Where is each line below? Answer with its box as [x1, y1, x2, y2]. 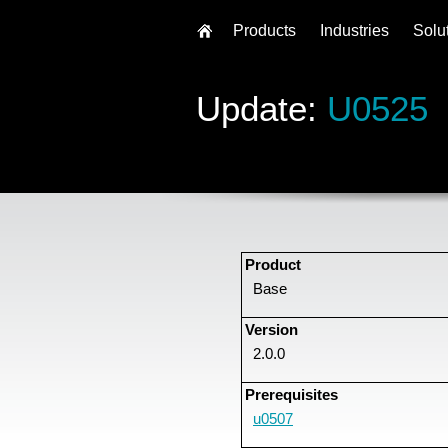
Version [245, 321, 298, 338]
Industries [320, 22, 389, 39]
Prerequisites [245, 386, 338, 403]
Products [233, 22, 296, 39]
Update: [196, 88, 327, 128]
